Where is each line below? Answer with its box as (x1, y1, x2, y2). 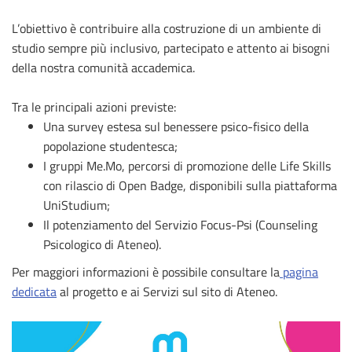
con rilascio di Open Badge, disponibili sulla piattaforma (43, 175, 337, 195)
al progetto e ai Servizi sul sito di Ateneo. (57, 281, 277, 301)
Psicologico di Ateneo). (43, 234, 161, 254)
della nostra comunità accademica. (12, 57, 195, 77)
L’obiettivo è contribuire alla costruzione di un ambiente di (12, 18, 321, 38)
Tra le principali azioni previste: (12, 97, 176, 116)
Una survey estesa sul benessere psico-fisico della (43, 116, 309, 136)
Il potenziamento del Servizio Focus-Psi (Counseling (43, 214, 317, 234)
